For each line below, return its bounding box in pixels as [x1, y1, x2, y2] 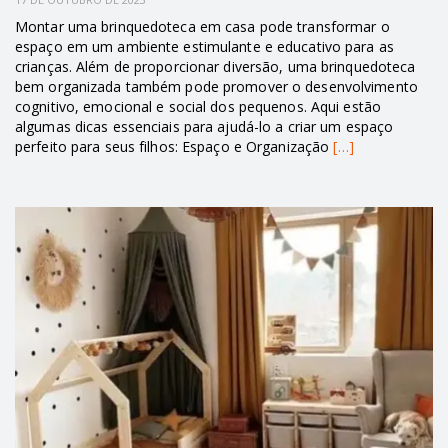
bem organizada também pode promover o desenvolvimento [15, 76, 418, 96]
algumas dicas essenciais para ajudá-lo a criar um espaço [15, 116, 394, 136]
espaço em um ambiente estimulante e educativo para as [15, 36, 394, 56]
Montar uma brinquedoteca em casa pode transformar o [15, 16, 390, 36]
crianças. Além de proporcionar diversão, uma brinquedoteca [15, 56, 416, 76]
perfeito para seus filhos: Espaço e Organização [15, 136, 334, 156]
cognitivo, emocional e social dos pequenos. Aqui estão [15, 96, 382, 116]
